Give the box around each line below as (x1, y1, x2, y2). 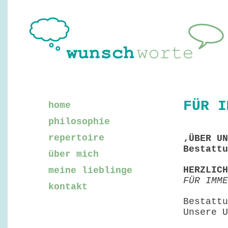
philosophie (48, 117, 110, 127)
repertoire (48, 133, 104, 143)
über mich (48, 149, 99, 159)
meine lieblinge (48, 165, 132, 176)
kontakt (48, 182, 88, 192)
